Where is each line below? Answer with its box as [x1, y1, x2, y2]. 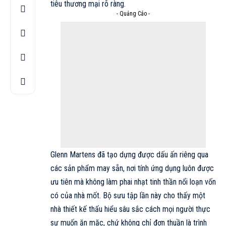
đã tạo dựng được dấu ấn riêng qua [95, 150, 208, 159]
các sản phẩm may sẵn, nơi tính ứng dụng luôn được [50, 163, 214, 173]
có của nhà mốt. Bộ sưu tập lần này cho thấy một [50, 191, 205, 200]
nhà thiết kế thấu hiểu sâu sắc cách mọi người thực [50, 204, 210, 214]
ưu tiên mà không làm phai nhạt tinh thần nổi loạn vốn [50, 177, 216, 187]
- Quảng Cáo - [117, 10, 150, 17]
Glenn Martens [50, 150, 95, 159]
